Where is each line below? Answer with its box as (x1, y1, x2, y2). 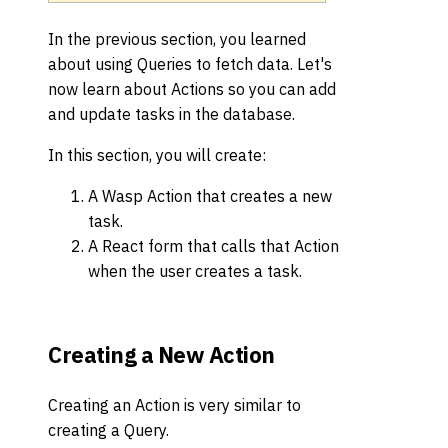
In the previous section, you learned (48, 29, 306, 50)
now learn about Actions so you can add (48, 79, 336, 100)
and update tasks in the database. (48, 104, 295, 125)
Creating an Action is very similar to (48, 395, 301, 416)
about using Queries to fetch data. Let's (48, 54, 332, 75)
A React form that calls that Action (88, 236, 339, 257)
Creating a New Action (48, 340, 275, 370)
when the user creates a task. (88, 261, 302, 282)
